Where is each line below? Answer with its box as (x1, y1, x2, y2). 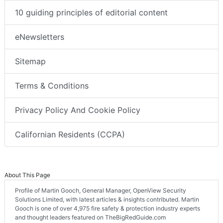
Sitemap (15, 56, 46, 67)
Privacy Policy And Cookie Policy (15, 105, 140, 115)
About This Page (4, 171, 50, 179)
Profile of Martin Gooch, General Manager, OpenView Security (15, 187, 186, 195)
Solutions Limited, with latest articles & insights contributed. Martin (15, 196, 199, 204)
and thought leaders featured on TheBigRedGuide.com (15, 214, 166, 222)
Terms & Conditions (15, 81, 89, 91)
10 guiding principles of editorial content (15, 7, 168, 18)
